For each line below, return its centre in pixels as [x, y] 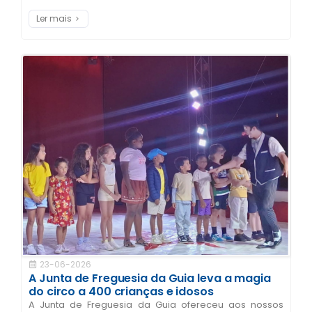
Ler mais [54, 18]
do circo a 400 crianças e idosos [121, 291]
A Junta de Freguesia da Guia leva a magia [150, 278]
